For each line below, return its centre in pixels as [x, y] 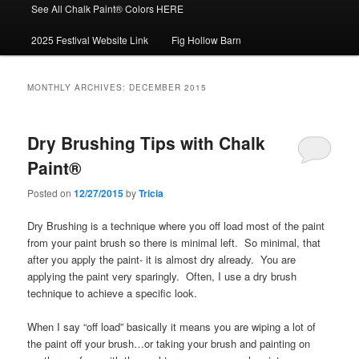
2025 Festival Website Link [89, 40]
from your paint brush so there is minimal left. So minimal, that [174, 242]
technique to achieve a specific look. [114, 292]
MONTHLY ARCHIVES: [79, 88]
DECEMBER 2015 [168, 88]
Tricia [151, 193]
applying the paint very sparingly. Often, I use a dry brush [162, 276]
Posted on [51, 192]
